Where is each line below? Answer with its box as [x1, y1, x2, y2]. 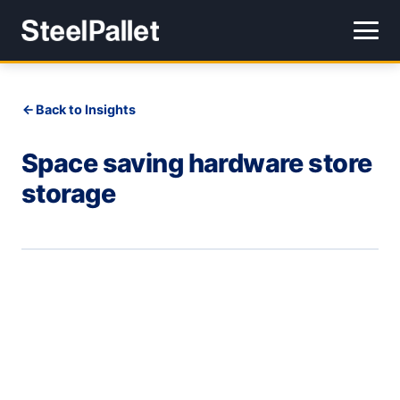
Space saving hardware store [21, 147, 372, 179]
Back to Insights [36, 102, 136, 117]
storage [21, 178, 115, 209]
